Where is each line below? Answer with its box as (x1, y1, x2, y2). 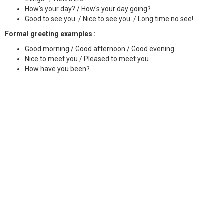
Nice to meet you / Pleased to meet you (25, 54, 149, 63)
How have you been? (25, 64, 90, 73)
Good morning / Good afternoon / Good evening (25, 44, 174, 53)
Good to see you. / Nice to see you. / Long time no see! (25, 14, 193, 23)
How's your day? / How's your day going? (25, 4, 151, 13)
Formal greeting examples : (5, 29, 96, 38)
